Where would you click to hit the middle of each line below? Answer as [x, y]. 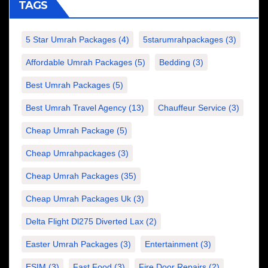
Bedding [175, 62]
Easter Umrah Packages [72, 244]
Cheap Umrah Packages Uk [78, 199]
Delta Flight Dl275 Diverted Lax [85, 221]
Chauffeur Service [192, 108]
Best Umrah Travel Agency [76, 108]
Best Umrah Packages [68, 85]
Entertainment [171, 244]
